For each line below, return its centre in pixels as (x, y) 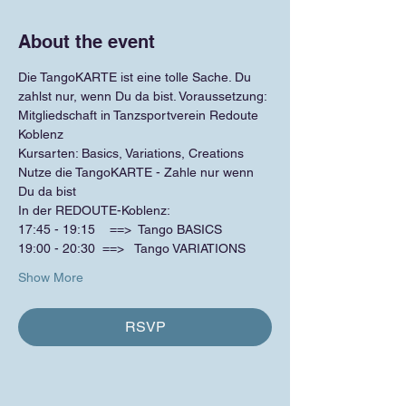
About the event (87, 42)
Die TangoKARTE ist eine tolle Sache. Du (136, 77)
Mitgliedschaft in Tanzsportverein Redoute (140, 115)
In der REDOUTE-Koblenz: (94, 210)
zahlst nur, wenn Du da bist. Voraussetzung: (144, 96)
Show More (51, 277)
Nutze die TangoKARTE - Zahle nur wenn (138, 172)
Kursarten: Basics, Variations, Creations (131, 153)
